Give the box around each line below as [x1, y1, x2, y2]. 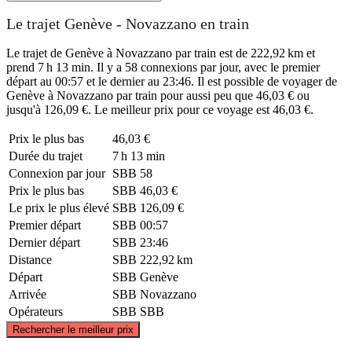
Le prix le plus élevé [9, 200, 109, 214]
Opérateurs [9, 304, 63, 318]
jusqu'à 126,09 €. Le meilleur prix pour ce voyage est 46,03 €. [6, 102, 313, 116]
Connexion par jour [9, 166, 105, 180]
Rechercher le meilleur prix [13, 323, 134, 335]
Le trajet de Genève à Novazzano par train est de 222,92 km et [6, 46, 315, 60]
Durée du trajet [9, 148, 82, 163]
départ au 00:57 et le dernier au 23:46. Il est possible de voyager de [6, 74, 337, 88]
